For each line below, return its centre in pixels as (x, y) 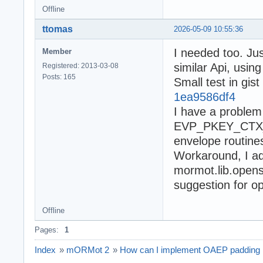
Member (57, 51)
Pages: (47, 230)
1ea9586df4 (205, 97)
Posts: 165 (59, 77)
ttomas (58, 29)
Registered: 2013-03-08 (80, 65)
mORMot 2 (88, 249)
